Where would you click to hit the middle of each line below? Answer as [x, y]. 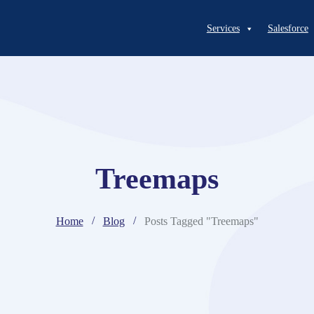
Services [223, 29]
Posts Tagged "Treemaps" [201, 221]
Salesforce [288, 29]
